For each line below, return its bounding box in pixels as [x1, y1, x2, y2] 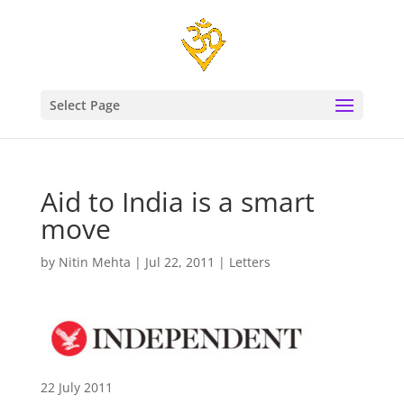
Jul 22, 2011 [144, 253, 215, 271]
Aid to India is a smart [40, 183, 315, 220]
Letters [228, 253, 271, 271]
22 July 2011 [40, 379, 113, 396]
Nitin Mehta [58, 253, 131, 271]
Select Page [49, 96, 120, 114]
